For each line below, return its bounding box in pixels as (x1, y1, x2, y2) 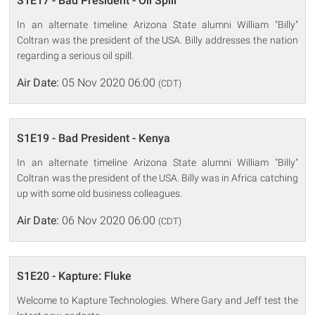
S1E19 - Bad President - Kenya (17, 131, 171, 145)
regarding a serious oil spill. (17, 49, 134, 61)
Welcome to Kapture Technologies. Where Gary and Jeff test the (17, 294, 298, 306)
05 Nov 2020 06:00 (59, 75, 159, 89)
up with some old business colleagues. (17, 187, 183, 199)
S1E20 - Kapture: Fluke (17, 269, 132, 283)
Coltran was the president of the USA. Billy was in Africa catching (17, 172, 298, 184)
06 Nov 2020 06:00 (59, 213, 159, 227)
